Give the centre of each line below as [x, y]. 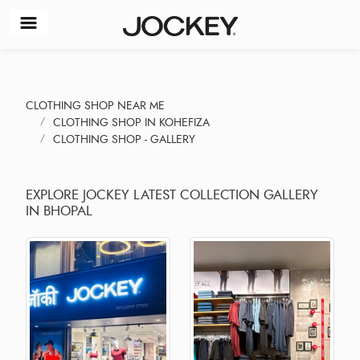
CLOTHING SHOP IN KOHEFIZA [131, 122]
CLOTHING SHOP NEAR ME [95, 105]
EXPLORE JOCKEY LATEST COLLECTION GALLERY [172, 194]
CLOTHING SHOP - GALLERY [124, 139]
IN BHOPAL [59, 210]
